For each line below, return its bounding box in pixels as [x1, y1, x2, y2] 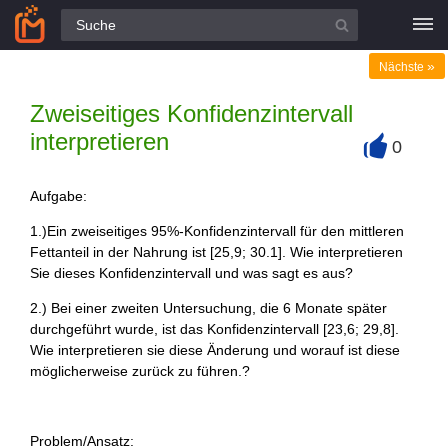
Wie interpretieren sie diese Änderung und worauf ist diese [30, 342, 400, 358]
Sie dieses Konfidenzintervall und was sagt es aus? [30, 265, 353, 281]
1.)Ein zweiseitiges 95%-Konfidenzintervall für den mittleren [30, 223, 404, 239]
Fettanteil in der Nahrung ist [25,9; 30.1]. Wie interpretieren [30, 244, 403, 260]
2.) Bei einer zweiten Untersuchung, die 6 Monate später [30, 300, 387, 316]
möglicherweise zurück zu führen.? [30, 363, 250, 379]
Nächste [379, 60, 427, 74]
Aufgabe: [30, 188, 87, 204]
